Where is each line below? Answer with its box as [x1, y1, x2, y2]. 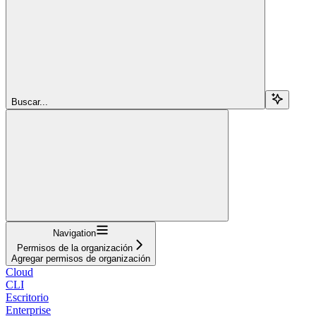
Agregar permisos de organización [11, 253, 150, 264]
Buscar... [11, 96, 48, 107]
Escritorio [6, 291, 49, 303]
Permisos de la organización [16, 242, 133, 253]
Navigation [53, 227, 96, 238]
